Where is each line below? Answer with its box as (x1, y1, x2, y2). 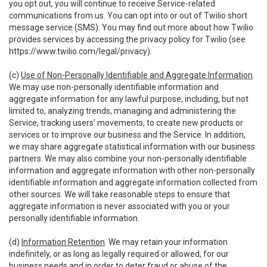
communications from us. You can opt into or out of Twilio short (9, 11, 247, 20)
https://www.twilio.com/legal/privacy (9, 46, 147, 56)
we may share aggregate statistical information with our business (9, 142, 255, 151)
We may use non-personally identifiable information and (9, 82, 219, 92)
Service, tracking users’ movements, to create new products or (9, 118, 243, 128)
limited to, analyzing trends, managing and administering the (9, 106, 236, 116)
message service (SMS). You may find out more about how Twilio (9, 23, 253, 32)
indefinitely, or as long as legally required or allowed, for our (9, 249, 229, 259)
